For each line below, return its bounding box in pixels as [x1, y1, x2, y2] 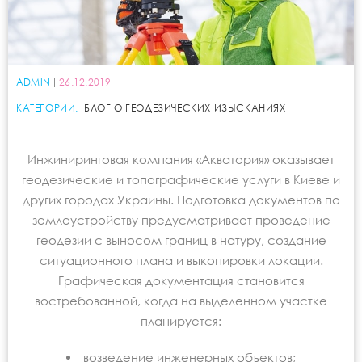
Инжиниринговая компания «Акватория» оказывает [27, 152, 335, 166]
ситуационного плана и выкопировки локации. [39, 253, 323, 267]
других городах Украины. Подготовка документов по [22, 192, 340, 207]
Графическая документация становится [57, 273, 305, 288]
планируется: [141, 314, 221, 328]
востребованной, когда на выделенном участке [35, 293, 327, 308]
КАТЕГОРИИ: [16, 102, 78, 114]
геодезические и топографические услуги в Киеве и [22, 172, 340, 187]
